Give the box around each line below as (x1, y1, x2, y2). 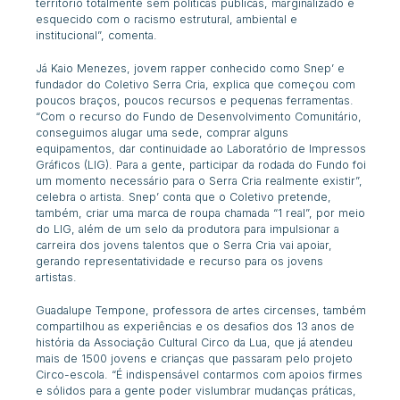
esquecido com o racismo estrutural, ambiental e (36, 12, 298, 27)
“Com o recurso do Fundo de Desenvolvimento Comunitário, (36, 110, 362, 123)
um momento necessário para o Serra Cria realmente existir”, (36, 174, 363, 187)
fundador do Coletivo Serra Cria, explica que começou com (36, 78, 356, 91)
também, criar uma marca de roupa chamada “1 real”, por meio (36, 206, 366, 220)
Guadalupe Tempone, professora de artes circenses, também (36, 303, 367, 317)
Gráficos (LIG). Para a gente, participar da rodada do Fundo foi (36, 158, 367, 171)
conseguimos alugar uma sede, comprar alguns (36, 126, 289, 139)
